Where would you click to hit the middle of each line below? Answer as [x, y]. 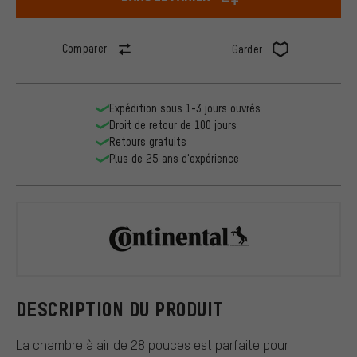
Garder [247, 49]
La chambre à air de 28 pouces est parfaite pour [152, 344]
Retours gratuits [148, 142]
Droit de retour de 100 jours [173, 125]
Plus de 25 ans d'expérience [174, 159]
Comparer [84, 49]
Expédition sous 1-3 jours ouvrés [185, 108]
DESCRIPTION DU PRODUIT [120, 309]
